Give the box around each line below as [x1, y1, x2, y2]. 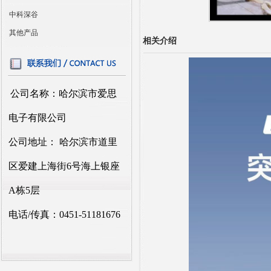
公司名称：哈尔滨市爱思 [10, 88, 117, 99]
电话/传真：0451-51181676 [8, 209, 121, 220]
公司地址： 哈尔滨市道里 [8, 137, 118, 147]
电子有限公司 [8, 113, 67, 123]
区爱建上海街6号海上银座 [8, 161, 120, 171]
